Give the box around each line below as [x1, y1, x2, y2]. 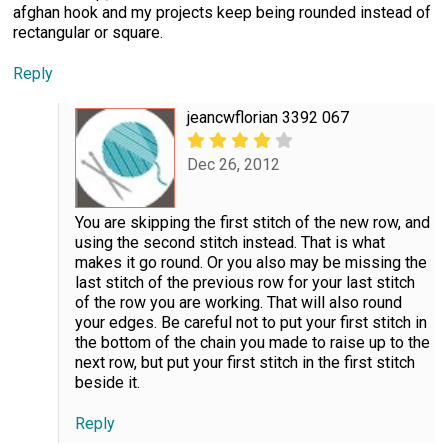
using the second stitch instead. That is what [74, 233, 385, 253]
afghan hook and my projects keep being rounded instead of [13, 3, 431, 23]
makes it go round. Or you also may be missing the [74, 253, 427, 273]
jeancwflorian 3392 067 [186, 108, 349, 128]
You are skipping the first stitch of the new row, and [74, 213, 430, 233]
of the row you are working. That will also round [74, 293, 402, 313]
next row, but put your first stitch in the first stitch [74, 353, 415, 373]
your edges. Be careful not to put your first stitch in [74, 313, 427, 333]
